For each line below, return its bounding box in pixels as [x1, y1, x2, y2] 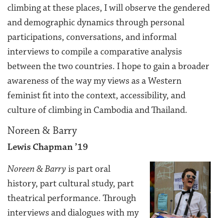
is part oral [66, 163, 110, 175]
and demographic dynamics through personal [7, 16, 184, 28]
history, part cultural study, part [7, 177, 134, 189]
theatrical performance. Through [7, 192, 136, 204]
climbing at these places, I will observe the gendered [7, 1, 210, 14]
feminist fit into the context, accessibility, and [7, 89, 185, 101]
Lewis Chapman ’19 [7, 141, 88, 153]
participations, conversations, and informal [7, 31, 177, 43]
